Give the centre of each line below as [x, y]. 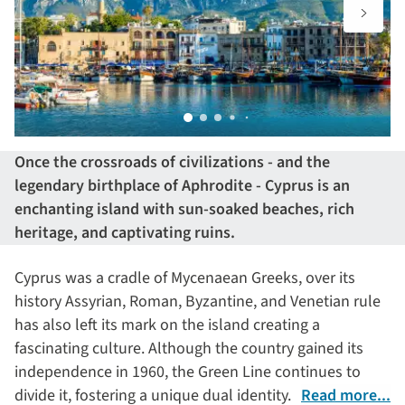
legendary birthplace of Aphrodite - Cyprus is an [182, 186]
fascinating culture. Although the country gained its [189, 348]
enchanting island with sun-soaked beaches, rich [184, 209]
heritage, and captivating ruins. [125, 233]
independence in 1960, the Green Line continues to [188, 372]
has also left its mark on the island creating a [167, 325]
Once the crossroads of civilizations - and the [172, 162]
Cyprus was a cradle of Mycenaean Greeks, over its [185, 278]
